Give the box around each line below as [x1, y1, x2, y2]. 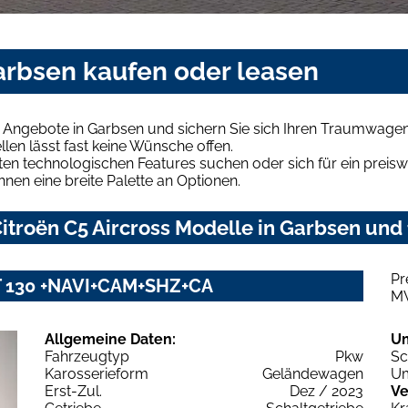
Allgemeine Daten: [45, 331, 176, 349]
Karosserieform [45, 365, 148, 383]
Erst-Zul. [45, 382, 102, 401]
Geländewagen [262, 365, 363, 383]
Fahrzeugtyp [45, 348, 129, 366]
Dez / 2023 [290, 382, 363, 401]
